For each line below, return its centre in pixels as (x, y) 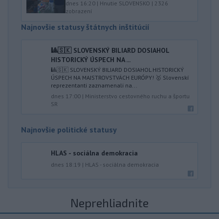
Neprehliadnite (109, 203)
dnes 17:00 (66, 96)
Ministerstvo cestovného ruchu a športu (137, 96)
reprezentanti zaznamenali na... (94, 85)
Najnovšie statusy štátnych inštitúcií (85, 27)
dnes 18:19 (66, 164)
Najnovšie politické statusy (69, 130)
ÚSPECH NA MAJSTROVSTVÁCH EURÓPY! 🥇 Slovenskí (120, 77)
